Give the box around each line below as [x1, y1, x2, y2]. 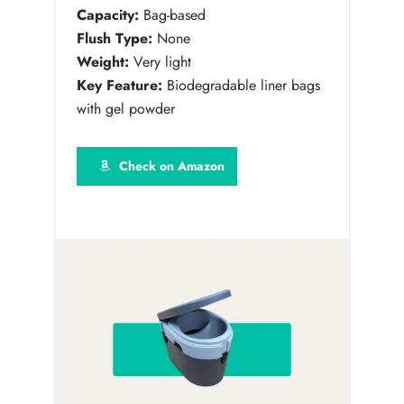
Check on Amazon [118, 156, 225, 175]
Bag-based [139, 4, 206, 25]
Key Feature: [77, 74, 162, 96]
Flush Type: [77, 27, 152, 49]
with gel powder [77, 97, 175, 119]
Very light [129, 50, 191, 72]
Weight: [77, 50, 129, 72]
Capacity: [77, 4, 139, 25]
